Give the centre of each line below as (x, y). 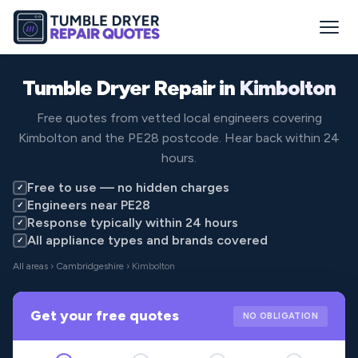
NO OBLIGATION (280, 316)
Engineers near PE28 (89, 205)
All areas (30, 266)
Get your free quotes (105, 316)
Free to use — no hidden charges (128, 187)
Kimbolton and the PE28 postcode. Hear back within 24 (179, 138)
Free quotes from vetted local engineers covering (179, 118)
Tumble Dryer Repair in (131, 88)
